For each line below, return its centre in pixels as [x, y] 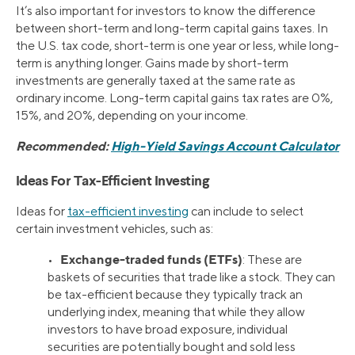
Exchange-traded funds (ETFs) [151, 260]
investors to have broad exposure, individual [168, 330]
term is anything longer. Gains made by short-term [152, 63]
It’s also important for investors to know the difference [166, 11]
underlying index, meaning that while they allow [176, 312]
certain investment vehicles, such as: [115, 229]
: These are [272, 260]
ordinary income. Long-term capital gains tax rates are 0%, [174, 98]
